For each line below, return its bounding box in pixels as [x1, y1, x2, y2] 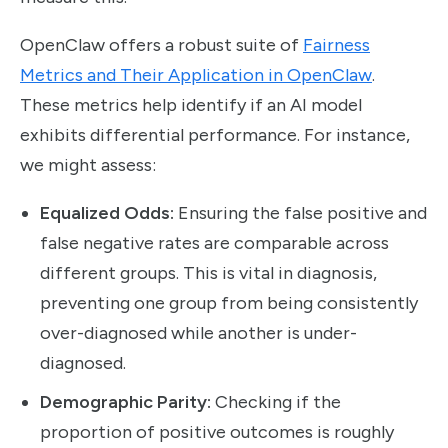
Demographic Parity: [40, 391, 211, 414]
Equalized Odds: [40, 202, 174, 225]
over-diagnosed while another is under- [40, 322, 357, 345]
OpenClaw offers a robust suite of [20, 34, 303, 57]
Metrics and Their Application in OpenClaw [20, 64, 372, 87]
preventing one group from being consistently [40, 292, 418, 315]
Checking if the [211, 391, 341, 414]
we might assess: [20, 154, 156, 177]
